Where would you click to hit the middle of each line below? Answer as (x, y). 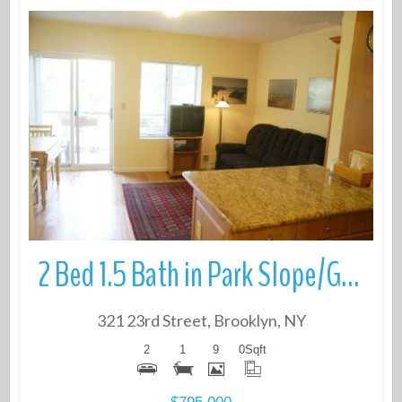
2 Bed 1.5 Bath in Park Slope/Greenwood (350, 276)
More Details (201, 125)
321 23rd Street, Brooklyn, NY (201, 321)
